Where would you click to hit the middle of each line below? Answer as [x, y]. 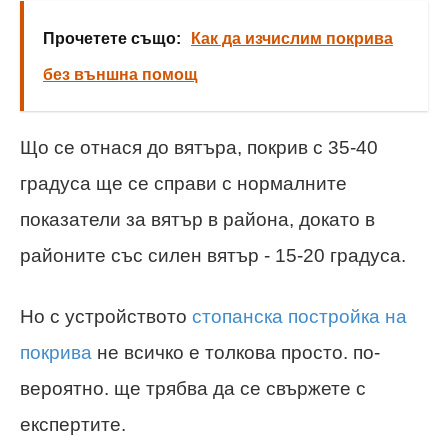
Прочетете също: [112, 39]
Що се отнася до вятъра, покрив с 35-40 [199, 148]
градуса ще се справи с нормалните [183, 184]
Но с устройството [106, 317]
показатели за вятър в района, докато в [197, 220]
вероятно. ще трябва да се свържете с [193, 389]
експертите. [73, 425]
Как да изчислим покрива [292, 39]
